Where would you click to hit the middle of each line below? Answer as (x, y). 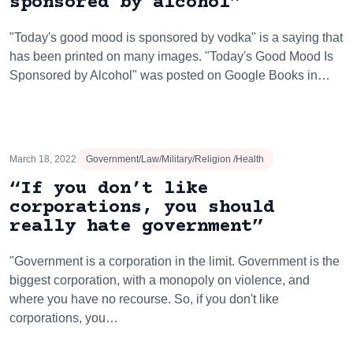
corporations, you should (142, 208)
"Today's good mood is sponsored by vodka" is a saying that (176, 37)
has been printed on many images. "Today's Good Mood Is (171, 56)
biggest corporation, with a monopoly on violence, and (160, 280)
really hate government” (136, 227)
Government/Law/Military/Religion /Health (175, 159)
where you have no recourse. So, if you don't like (144, 299)
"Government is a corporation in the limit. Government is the (175, 261)
